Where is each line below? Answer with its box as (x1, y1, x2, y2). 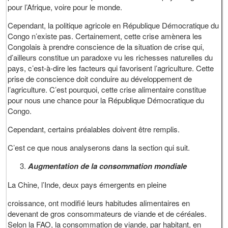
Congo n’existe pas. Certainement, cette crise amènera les (8, 31, 203, 42)
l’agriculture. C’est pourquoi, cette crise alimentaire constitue (8, 84, 207, 95)
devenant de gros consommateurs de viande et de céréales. (8, 208, 207, 219)
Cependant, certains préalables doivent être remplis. (8, 124, 180, 135)
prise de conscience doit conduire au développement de (8, 73, 192, 84)
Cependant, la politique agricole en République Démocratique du (8, 20, 219, 31)
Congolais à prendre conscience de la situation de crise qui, (8, 41, 205, 52)
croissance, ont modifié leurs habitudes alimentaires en (8, 197, 190, 209)
